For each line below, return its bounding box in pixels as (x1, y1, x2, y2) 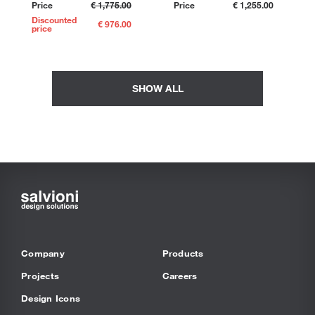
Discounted (31, 13, 77, 25)
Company (21, 247, 65, 259)
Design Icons (21, 292, 81, 304)
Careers (162, 270, 198, 282)
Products (162, 247, 204, 259)
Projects (21, 270, 60, 282)
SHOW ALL (131, 82, 184, 94)
